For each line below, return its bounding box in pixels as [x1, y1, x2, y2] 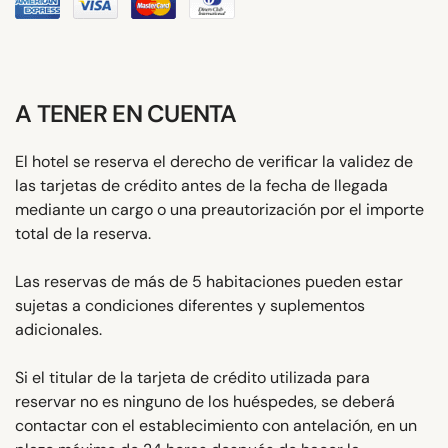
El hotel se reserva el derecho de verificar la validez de [15, 150, 413, 172]
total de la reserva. [15, 222, 151, 244]
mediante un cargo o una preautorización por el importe [15, 198, 424, 220]
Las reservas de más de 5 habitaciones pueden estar [15, 270, 403, 292]
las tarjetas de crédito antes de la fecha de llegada [15, 174, 388, 196]
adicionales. [15, 318, 102, 340]
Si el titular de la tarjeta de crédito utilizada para [15, 366, 370, 388]
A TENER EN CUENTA [15, 97, 237, 129]
